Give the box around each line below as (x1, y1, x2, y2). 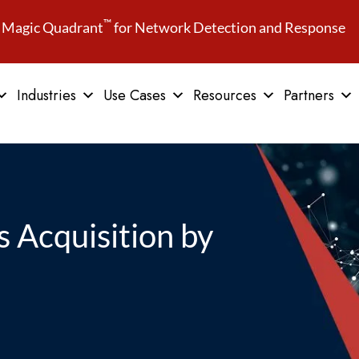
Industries (16, 85, 76, 106)
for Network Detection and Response (111, 18, 346, 36)
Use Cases (103, 85, 166, 106)
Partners (283, 85, 334, 106)
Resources (192, 85, 256, 106)
